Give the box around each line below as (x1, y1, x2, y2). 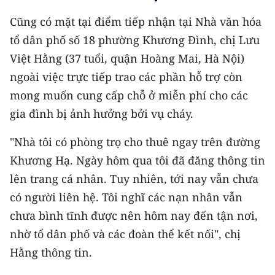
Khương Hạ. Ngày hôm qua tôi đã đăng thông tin (10, 153, 265, 168)
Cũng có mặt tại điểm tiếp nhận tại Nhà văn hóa (10, 14, 261, 29)
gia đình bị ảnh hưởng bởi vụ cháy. (10, 106, 193, 122)
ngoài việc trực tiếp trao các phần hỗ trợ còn (10, 69, 242, 85)
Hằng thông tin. (10, 245, 92, 260)
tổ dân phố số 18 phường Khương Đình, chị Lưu (10, 33, 260, 48)
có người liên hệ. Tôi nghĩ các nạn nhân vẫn (10, 190, 242, 205)
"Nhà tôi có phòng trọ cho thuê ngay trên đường (10, 134, 260, 150)
